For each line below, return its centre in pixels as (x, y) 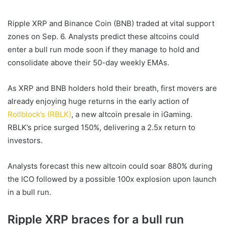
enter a (21, 49)
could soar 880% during (170, 166)
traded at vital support (174, 23)
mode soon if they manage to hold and (131, 49)
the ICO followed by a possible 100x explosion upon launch (112, 179)
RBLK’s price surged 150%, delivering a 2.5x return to (101, 127)
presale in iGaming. (158, 114)
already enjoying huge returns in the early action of (98, 101)
